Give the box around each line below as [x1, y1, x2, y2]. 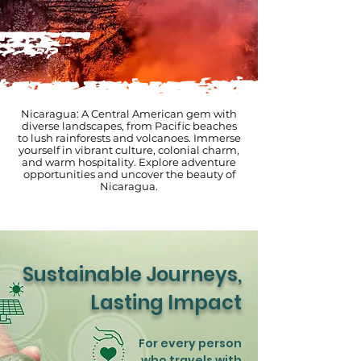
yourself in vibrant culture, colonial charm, [19, 143, 239, 156]
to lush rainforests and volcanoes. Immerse [17, 131, 241, 144]
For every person [139, 335, 242, 351]
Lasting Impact [90, 289, 242, 316]
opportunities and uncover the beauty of [23, 168, 235, 180]
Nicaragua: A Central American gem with [21, 107, 237, 120]
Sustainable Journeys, [23, 261, 242, 288]
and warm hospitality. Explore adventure [22, 156, 236, 168]
